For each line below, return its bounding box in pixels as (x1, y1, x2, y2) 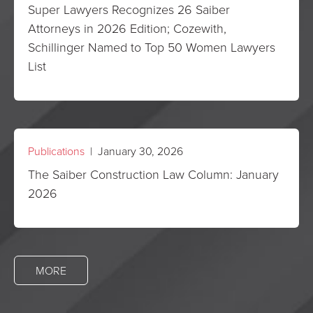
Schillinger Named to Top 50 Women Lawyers (28, 38, 275, 55)
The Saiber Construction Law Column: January (28, 166, 279, 182)
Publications (28, 143, 85, 159)
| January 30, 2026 (85, 143, 183, 159)
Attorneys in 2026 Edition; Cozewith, (28, 20, 226, 36)
